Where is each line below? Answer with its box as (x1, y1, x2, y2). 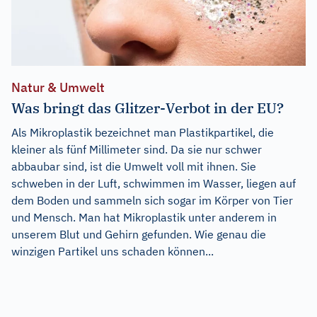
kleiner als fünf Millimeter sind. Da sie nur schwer (11, 142, 262, 156)
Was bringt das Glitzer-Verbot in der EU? (11, 98, 284, 117)
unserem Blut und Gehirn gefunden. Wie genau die (11, 226, 266, 241)
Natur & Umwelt (11, 79, 105, 96)
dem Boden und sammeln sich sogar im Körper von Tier (11, 192, 293, 207)
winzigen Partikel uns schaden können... (11, 243, 214, 258)
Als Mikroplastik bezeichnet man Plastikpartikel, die (11, 125, 274, 139)
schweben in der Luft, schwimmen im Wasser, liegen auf (11, 175, 296, 190)
